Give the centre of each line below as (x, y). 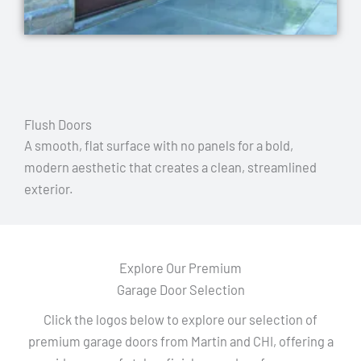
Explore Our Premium (180, 268)
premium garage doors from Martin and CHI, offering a (180, 341)
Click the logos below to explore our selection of (180, 319)
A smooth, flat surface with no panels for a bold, (159, 145)
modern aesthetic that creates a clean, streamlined (170, 167)
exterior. (49, 189)
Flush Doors (58, 124)
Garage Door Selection (180, 289)
